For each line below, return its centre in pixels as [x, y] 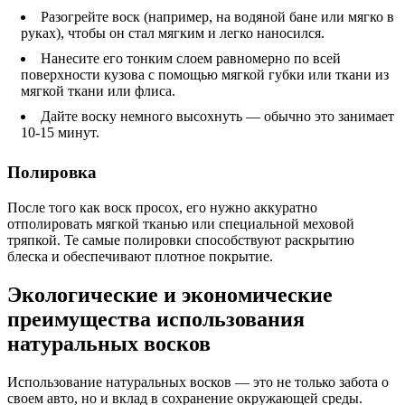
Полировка [52, 172]
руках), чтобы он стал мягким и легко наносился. [173, 33]
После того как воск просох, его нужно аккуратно [162, 207]
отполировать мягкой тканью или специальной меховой [181, 223]
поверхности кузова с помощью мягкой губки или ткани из [205, 75]
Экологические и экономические [170, 294]
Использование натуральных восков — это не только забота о [198, 381]
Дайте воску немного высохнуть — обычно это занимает [217, 117]
